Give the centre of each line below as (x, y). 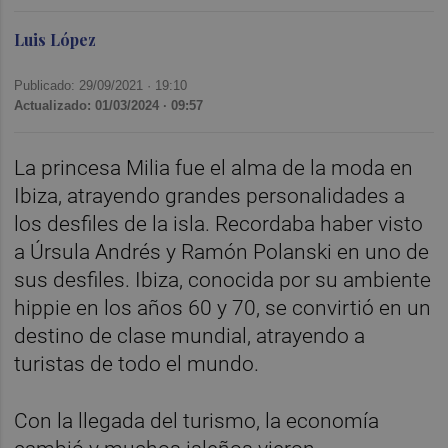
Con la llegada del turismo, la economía (197, 420)
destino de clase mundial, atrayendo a (190, 335)
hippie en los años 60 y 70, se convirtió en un (223, 307)
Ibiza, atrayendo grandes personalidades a (210, 195)
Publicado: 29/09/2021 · (85, 85)
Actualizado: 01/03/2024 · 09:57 (109, 105)
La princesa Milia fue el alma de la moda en (214, 167)
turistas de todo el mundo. (139, 363)
